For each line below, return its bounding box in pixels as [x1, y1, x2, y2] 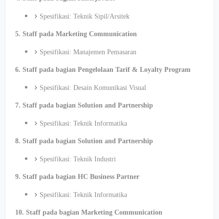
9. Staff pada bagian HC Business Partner [15, 173, 139, 180]
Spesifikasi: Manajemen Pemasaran [40, 48, 136, 56]
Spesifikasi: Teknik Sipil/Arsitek [40, 13, 130, 20]
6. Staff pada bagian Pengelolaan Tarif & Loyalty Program [15, 66, 191, 73]
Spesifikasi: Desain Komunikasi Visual [40, 84, 146, 91]
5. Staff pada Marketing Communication [15, 30, 137, 38]
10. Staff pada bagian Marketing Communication [15, 209, 162, 216]
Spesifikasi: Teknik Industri [40, 155, 116, 163]
